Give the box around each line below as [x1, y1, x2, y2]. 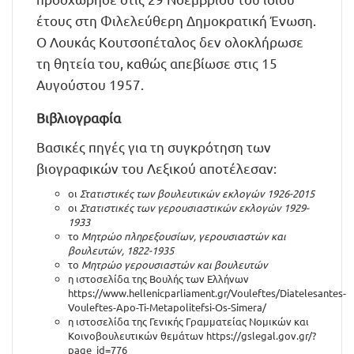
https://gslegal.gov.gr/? [206, 329, 316, 342]
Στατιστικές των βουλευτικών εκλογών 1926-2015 [80, 186, 314, 200]
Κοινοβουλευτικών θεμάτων [68, 329, 206, 342]
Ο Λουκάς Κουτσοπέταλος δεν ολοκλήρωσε [36, 33, 303, 50]
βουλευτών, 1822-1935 [68, 243, 174, 257]
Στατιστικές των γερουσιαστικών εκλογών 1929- [80, 201, 309, 214]
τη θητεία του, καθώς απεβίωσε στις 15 [36, 55, 277, 71]
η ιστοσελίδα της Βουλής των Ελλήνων [68, 272, 249, 285]
